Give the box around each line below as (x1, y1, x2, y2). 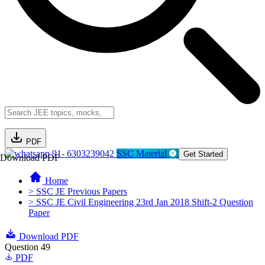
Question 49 (5, 242, 50, 252)
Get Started (183, 150, 223, 159)
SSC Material (117, 148, 169, 159)
